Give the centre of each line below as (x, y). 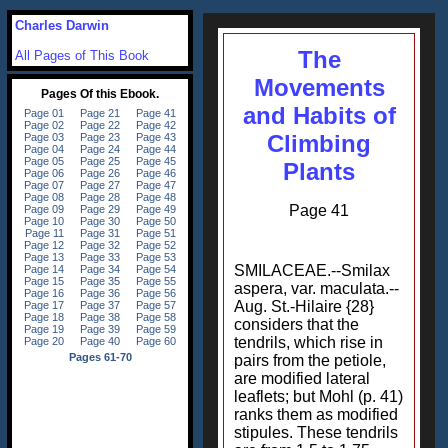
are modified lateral (302, 378)
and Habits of (319, 115)
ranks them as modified (316, 414)
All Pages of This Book (82, 55)
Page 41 (319, 210)
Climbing (319, 143)
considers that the (296, 324)
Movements (319, 87)
